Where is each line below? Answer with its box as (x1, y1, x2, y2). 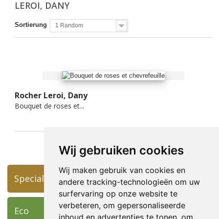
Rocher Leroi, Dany (15, 90, 88, 101)
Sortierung (15, 21, 47, 28)
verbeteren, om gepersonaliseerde (58, 200, 185, 210)
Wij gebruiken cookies (58, 143, 184, 157)
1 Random (55, 22, 83, 29)
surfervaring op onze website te (58, 189, 177, 198)
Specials (14, 173, 48, 185)
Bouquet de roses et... (15, 101, 84, 111)
